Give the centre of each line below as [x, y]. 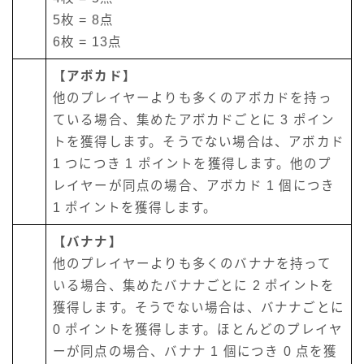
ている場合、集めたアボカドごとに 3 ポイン [194, 120]
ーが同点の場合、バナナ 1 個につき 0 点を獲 [195, 352]
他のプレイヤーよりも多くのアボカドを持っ [192, 98]
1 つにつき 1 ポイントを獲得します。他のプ [192, 164]
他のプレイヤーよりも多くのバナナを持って [192, 264]
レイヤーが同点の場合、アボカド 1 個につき [194, 186]
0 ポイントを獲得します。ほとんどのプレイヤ [198, 330]
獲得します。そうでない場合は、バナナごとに [198, 308]
